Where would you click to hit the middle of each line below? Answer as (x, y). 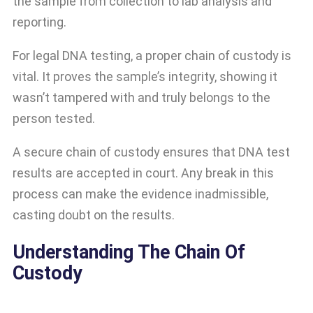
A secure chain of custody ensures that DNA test (151, 152)
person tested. (54, 119)
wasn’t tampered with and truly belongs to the (141, 98)
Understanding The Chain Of (129, 252)
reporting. (39, 22)
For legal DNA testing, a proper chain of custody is (152, 56)
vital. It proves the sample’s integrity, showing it (145, 77)
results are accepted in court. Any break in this (143, 173)
